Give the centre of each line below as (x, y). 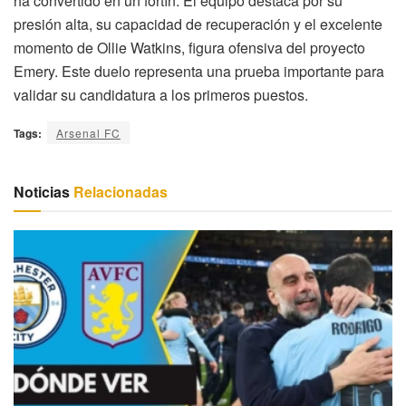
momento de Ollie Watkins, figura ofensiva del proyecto (189, 48)
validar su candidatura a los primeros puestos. (161, 95)
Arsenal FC (88, 133)
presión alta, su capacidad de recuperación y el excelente (198, 24)
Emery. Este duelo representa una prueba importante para (199, 72)
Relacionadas (119, 192)
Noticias (42, 192)
